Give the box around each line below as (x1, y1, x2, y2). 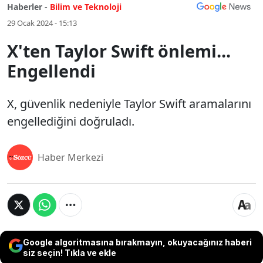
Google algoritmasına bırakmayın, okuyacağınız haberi (23, 237, 252, 247)
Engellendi (7, 59, 96, 82)
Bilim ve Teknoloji (50, 1, 122, 12)
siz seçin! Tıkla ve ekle (23, 248, 116, 258)
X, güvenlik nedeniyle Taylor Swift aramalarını (7, 96, 251, 112)
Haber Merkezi (38, 151, 103, 164)
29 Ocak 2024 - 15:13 (7, 18, 77, 28)
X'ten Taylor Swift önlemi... (7, 39, 231, 62)
